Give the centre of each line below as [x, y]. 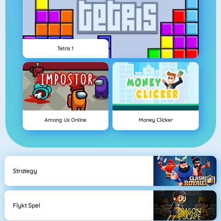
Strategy [25, 171]
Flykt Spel [27, 205]
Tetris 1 [66, 48]
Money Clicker [155, 120]
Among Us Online [66, 120]
